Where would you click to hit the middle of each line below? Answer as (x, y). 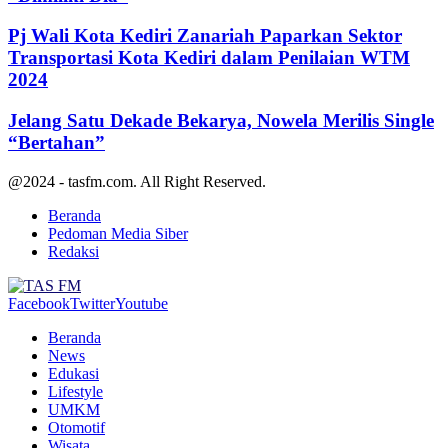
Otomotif (76, 427)
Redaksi (73, 251)
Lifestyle (75, 391)
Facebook (39, 303)
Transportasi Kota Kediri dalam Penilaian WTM (209, 58)
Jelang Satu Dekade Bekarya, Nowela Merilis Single (221, 121)
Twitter (92, 303)
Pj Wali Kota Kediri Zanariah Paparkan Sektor (205, 36)
